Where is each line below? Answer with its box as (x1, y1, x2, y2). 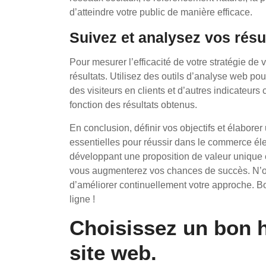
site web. (69, 241, 157, 264)
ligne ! (69, 194, 95, 204)
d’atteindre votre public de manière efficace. (69, 7, 252, 17)
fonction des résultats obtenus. (69, 100, 197, 110)
